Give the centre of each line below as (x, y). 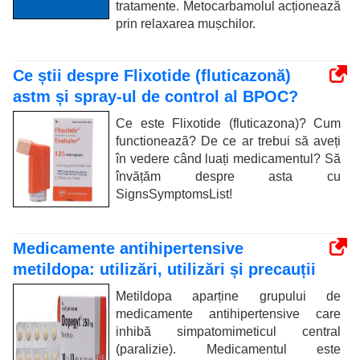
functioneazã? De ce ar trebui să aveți (228, 141)
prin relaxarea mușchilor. (186, 23)
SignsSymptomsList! (174, 194)
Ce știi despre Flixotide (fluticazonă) (152, 75)
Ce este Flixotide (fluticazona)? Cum (228, 123)
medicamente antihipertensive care (228, 313)
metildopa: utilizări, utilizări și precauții (164, 269)
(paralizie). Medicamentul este (228, 349)
